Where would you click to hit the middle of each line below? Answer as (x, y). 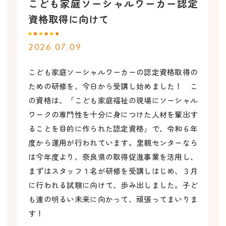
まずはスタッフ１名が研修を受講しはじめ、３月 (113, 171)
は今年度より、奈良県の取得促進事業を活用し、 (113, 156)
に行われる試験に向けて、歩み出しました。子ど (113, 185)
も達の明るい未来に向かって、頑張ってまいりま (113, 199)
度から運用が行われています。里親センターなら (113, 142)
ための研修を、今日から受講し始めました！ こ (113, 86)
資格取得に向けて (69, 19)
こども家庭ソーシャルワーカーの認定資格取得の (113, 72)
